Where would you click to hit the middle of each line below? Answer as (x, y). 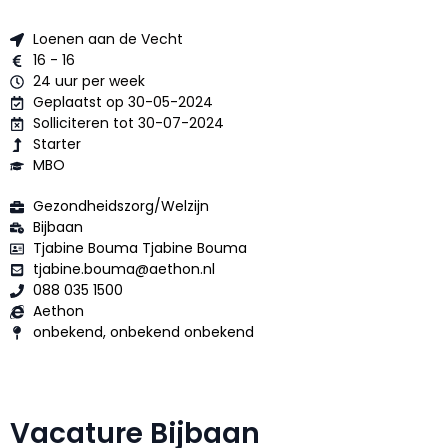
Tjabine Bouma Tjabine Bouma (139, 248)
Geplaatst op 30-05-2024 (122, 102)
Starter (56, 144)
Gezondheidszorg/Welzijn (122, 206)
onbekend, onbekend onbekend (143, 332)
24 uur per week (88, 81)
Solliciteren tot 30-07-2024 (128, 123)
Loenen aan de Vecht (107, 39)
